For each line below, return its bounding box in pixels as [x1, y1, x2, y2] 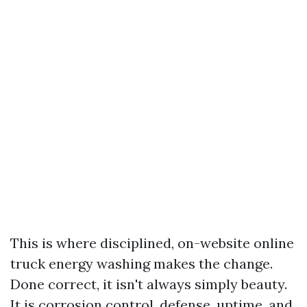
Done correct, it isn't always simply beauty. [10, 275, 287, 293]
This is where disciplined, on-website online [10, 234, 294, 251]
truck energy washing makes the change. [10, 255, 273, 272]
